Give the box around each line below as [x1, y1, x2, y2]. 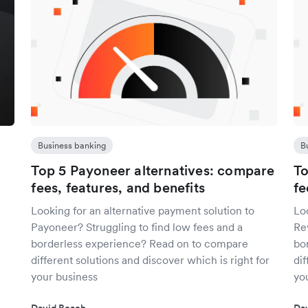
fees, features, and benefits [31, 179, 205, 197]
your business [31, 269, 98, 283]
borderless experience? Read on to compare [31, 236, 249, 250]
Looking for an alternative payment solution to [31, 203, 255, 217]
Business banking [38, 140, 107, 151]
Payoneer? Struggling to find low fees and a [31, 220, 243, 234]
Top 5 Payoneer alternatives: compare [31, 162, 275, 179]
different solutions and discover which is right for [31, 253, 270, 267]
